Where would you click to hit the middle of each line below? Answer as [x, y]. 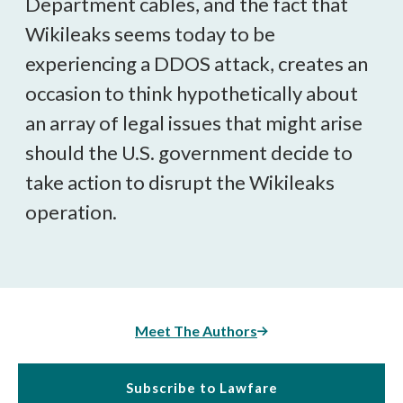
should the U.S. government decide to [189, 152]
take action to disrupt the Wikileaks [180, 182]
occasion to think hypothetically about [192, 93]
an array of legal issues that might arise [194, 123]
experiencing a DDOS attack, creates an [197, 63]
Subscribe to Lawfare [201, 388]
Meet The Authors [196, 331]
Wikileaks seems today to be [150, 34]
